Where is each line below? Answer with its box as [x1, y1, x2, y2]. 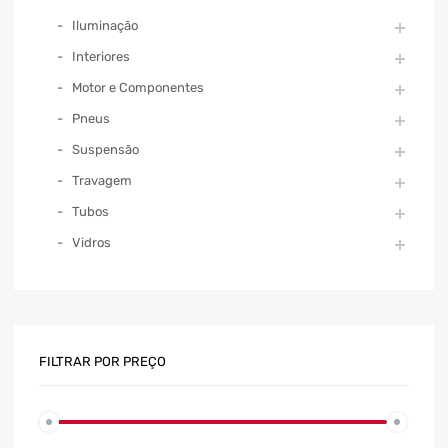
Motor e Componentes [72, 79, 204, 95]
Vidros [72, 234, 111, 250]
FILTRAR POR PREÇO [39, 353, 166, 369]
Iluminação [72, 17, 138, 33]
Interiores [72, 48, 130, 64]
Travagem [72, 172, 132, 188]
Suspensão [72, 141, 139, 157]
